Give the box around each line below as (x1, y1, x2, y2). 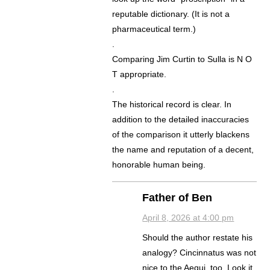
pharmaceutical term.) (112, 24, 196, 34)
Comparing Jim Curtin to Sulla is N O (112, 54, 253, 64)
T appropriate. (112, 69, 167, 80)
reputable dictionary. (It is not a (112, 9, 230, 19)
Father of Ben (142, 192, 213, 204)
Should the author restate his (142, 233, 253, 243)
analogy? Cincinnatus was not (142, 248, 257, 258)
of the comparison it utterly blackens (112, 130, 250, 140)
